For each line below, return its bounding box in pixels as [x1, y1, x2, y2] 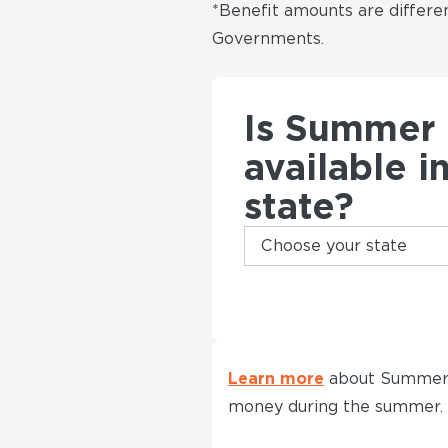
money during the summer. [228, 396, 443, 416]
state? [244, 183, 354, 228]
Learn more [228, 368, 324, 388]
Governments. [212, 28, 324, 48]
